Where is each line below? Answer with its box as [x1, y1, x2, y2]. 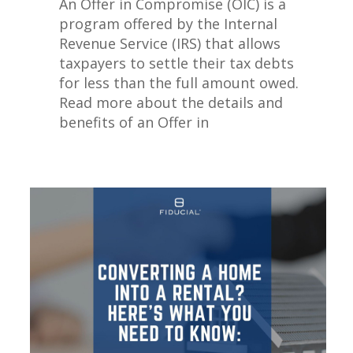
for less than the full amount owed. [59, 72, 299, 92]
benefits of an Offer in [59, 112, 210, 132]
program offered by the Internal [59, 13, 278, 33]
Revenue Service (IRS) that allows [59, 33, 281, 53]
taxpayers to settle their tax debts [59, 53, 295, 72]
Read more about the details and [59, 92, 284, 112]
